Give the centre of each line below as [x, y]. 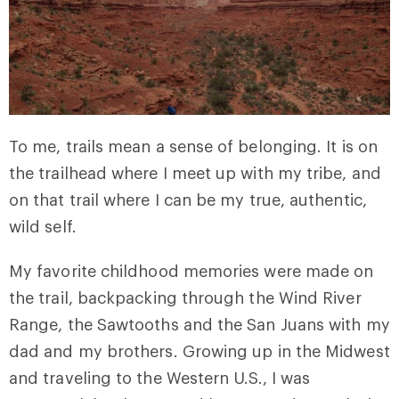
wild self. [43, 226]
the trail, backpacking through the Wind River [185, 297]
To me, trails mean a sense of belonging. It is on [193, 146]
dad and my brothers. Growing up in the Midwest [199, 351]
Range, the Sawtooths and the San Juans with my [199, 324]
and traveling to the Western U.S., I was [160, 378]
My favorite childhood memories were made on [191, 271]
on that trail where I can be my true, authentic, [188, 199]
